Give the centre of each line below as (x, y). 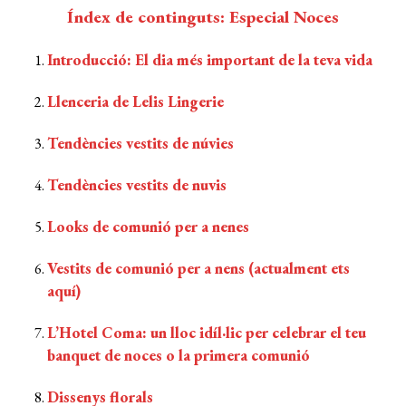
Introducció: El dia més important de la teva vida (210, 59)
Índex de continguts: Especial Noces (203, 16)
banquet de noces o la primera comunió (179, 355)
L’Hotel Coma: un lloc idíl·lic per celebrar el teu (207, 332)
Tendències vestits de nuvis (137, 184)
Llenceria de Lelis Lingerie (136, 101)
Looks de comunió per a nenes (149, 226)
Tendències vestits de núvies (141, 143)
